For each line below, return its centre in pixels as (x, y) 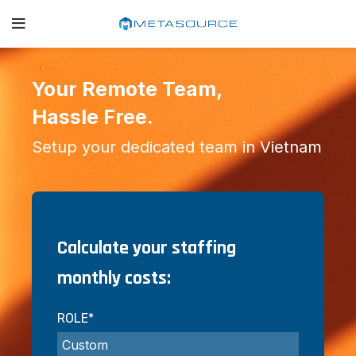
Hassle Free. (93, 117)
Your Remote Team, (128, 89)
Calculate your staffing (147, 248)
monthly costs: (114, 278)
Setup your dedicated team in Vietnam (177, 147)
